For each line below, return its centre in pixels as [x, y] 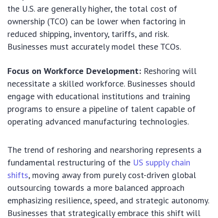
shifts [18, 175]
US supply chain [162, 163]
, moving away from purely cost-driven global [112, 175]
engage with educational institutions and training [99, 96]
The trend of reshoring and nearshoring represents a [104, 150]
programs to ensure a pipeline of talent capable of [101, 109]
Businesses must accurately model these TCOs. [94, 47]
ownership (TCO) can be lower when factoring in [96, 21]
